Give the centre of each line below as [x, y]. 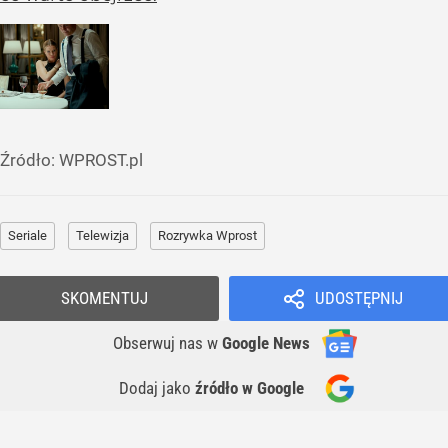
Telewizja [102, 235]
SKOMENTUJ [104, 297]
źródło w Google [249, 387]
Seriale [27, 235]
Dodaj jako [157, 387]
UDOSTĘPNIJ [358, 297]
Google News [266, 342]
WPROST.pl [101, 159]
